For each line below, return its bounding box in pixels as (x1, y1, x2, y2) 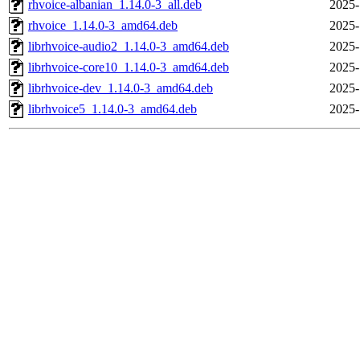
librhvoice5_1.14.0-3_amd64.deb (28, 102, 197, 117)
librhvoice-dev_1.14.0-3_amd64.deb (28, 81, 213, 96)
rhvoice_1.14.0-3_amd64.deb (28, 18, 178, 33)
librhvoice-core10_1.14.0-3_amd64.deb (28, 60, 229, 75)
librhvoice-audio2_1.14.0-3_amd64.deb (28, 39, 229, 54)
